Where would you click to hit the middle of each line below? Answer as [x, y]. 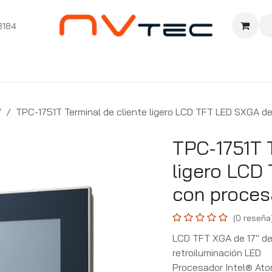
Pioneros [147, 63]
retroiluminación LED [217, 253]
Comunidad [200, 63]
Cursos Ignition [74, 63]
